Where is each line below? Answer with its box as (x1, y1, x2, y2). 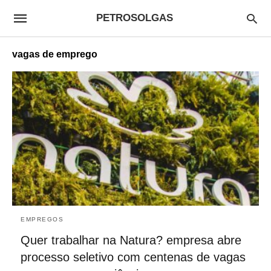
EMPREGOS (21, 215, 64, 223)
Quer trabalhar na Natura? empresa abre (21, 233, 241, 247)
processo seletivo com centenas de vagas (21, 250, 246, 264)
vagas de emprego (12, 49, 97, 59)
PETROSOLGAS (96, 12, 173, 24)
